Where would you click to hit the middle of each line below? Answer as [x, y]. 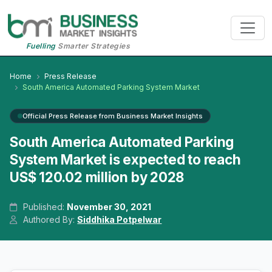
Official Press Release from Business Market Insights [113, 116]
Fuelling [41, 46]
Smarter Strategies [93, 46]
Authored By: [49, 220]
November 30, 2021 [109, 207]
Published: [44, 207]
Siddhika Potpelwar [120, 220]
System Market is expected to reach [125, 160]
